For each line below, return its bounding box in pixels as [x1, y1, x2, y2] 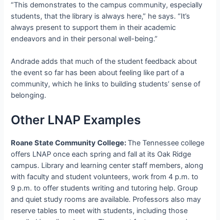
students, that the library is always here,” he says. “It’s [11, 11, 191, 21]
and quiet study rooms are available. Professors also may [11, 195, 201, 204]
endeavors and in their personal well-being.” [11, 34, 158, 43]
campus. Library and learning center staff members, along [11, 161, 204, 170]
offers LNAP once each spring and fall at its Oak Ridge [11, 150, 192, 159]
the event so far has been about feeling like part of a [11, 68, 185, 77]
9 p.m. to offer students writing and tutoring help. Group [11, 184, 198, 193]
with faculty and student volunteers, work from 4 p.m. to [11, 172, 199, 182]
